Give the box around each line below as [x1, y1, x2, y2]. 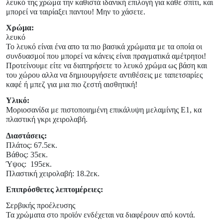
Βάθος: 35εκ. [6, 150, 48, 159]
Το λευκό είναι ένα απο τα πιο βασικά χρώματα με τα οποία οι [6, 42, 202, 51]
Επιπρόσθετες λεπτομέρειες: [6, 185, 103, 194]
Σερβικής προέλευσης [6, 201, 75, 210]
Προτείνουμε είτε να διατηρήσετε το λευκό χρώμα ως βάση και [6, 61, 207, 70]
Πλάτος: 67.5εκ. [6, 140, 57, 149]
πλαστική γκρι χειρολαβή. [6, 115, 88, 124]
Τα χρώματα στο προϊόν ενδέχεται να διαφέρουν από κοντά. [6, 211, 195, 220]
